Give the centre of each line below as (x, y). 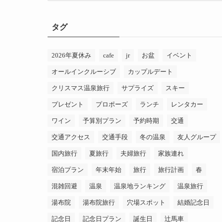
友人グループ (197, 137)
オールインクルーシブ (84, 72)
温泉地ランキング (140, 186)
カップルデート (150, 72)
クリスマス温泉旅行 (81, 88)
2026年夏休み (71, 55)
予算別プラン (102, 121)
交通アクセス (71, 137)
